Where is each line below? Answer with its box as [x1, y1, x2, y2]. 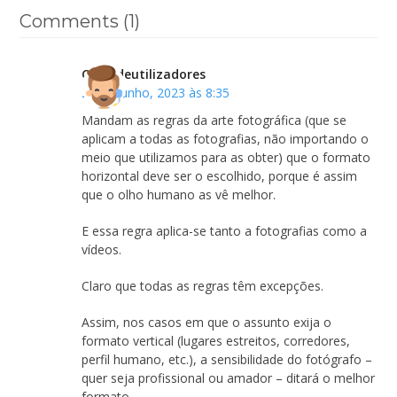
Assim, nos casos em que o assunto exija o [82, 313, 332, 331]
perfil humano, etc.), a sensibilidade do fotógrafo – [82, 350, 373, 368]
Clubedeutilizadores [82, 65, 206, 82]
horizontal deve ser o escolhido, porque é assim [82, 167, 358, 184]
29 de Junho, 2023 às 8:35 [82, 83, 230, 101]
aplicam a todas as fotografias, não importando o [82, 129, 370, 147]
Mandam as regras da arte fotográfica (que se [82, 111, 347, 128]
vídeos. [82, 240, 122, 258]
